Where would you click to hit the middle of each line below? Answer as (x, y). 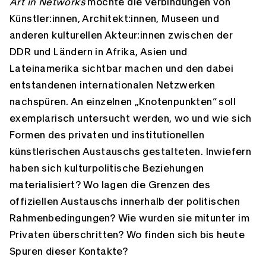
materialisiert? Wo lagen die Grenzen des (110, 185)
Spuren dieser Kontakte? (69, 251)
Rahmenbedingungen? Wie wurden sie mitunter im (129, 218)
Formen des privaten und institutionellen (107, 135)
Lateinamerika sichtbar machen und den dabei (122, 69)
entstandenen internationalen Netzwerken (113, 85)
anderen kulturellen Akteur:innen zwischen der (121, 35)
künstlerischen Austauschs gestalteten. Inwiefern (131, 152)
